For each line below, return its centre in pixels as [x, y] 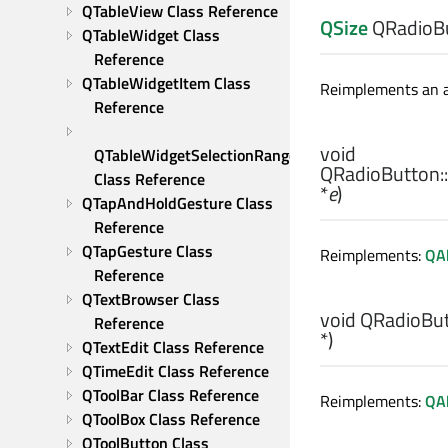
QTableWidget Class [151, 35]
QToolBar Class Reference [170, 395]
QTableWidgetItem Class [166, 83]
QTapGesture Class [147, 251]
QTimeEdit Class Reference [175, 371]
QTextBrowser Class [151, 299]
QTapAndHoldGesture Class [177, 203]
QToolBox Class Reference [171, 419]
